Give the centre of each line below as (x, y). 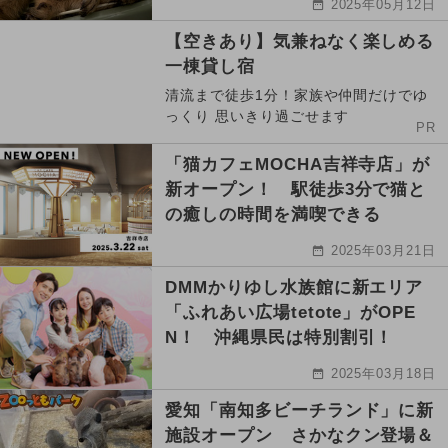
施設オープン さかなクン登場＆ (300, 436)
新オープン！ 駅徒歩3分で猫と (296, 190)
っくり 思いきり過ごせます (257, 116)
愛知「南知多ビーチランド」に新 (300, 411)
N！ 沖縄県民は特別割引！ (279, 338)
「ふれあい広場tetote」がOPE (291, 313)
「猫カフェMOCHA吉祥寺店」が (298, 165)
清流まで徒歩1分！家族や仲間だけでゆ (297, 95)
